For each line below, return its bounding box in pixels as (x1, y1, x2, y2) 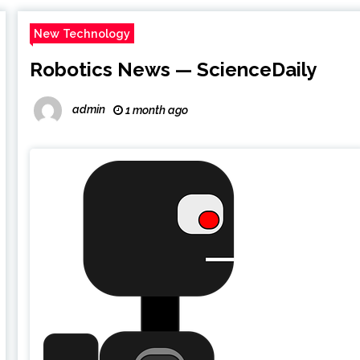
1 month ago (123, 104, 189, 117)
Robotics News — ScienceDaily (30, 58, 317, 81)
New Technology (34, 27, 131, 40)
